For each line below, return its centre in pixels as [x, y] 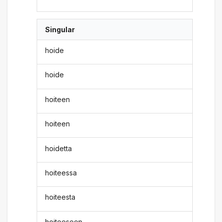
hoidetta [59, 148]
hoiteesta [60, 197]
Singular [60, 29]
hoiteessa [61, 172]
